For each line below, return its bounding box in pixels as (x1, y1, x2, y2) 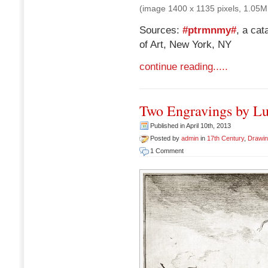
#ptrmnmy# (182, 24, 236, 36)
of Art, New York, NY (139, 38, 232, 50)
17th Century (207, 134, 244, 142)
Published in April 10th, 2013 (150, 121, 231, 129)
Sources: (139, 24, 182, 36)
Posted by (150, 134, 181, 142)
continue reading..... (139, 60, 228, 72)
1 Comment (150, 147, 184, 154)
